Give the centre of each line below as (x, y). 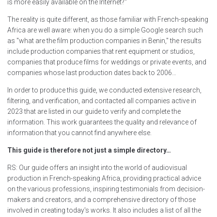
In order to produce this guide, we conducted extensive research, (104, 90)
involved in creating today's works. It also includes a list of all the (104, 210)
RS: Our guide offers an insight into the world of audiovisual (97, 168)
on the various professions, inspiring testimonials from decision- (106, 189)
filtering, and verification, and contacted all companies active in (102, 101)
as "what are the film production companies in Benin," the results (104, 41)
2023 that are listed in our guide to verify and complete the (94, 112)
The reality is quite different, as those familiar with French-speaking (108, 20)
